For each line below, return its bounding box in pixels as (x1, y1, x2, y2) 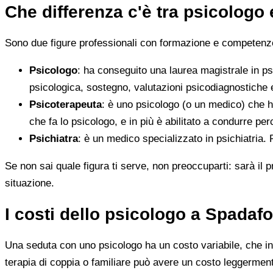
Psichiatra (29, 132, 78, 144)
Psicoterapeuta (29, 98, 102, 110)
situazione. (5, 177, 54, 189)
